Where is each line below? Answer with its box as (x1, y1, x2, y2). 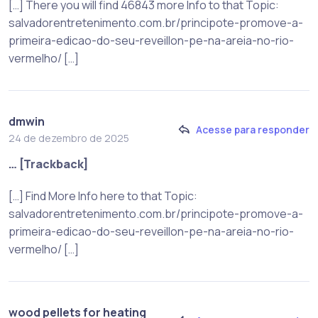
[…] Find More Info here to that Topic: (9, 187, 197, 204)
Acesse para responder (196, 123, 309, 137)
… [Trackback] (9, 155, 89, 172)
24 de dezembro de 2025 (9, 131, 129, 145)
